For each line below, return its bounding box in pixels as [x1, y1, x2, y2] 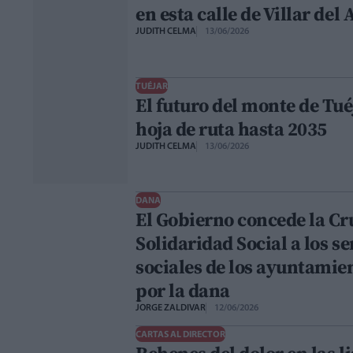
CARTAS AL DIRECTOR [136, 330, 225, 340]
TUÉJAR [136, 81, 168, 91]
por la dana [136, 277, 230, 304]
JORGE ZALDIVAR [136, 303, 206, 314]
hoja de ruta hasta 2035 [136, 115, 327, 142]
